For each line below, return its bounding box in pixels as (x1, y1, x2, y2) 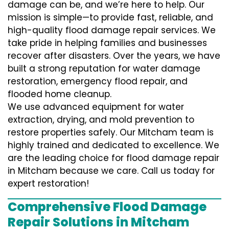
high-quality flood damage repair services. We (8, 24, 216, 37)
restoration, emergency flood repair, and (8, 75, 188, 88)
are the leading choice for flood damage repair (8, 152, 219, 165)
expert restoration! (8, 177, 89, 190)
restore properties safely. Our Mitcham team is (8, 126, 214, 139)
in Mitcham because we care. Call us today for (8, 165, 215, 177)
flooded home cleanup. (8, 88, 111, 101)
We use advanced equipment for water (8, 101, 184, 113)
